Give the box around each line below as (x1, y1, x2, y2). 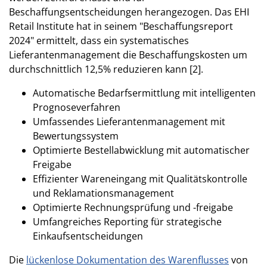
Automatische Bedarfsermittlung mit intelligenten (33, 86, 256, 100)
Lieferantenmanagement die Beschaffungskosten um (9, 48, 247, 61)
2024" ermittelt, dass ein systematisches (9, 33, 189, 47)
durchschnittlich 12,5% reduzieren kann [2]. (9, 62, 203, 76)
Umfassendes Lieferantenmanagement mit (33, 114, 225, 128)
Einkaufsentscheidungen (33, 229, 143, 243)
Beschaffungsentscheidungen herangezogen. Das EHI (9, 5, 249, 18)
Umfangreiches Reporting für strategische (33, 215, 222, 228)
